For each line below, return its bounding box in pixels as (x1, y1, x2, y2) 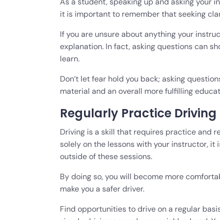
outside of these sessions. (60, 151, 154, 162)
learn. (60, 53, 80, 64)
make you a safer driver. (60, 183, 144, 194)
